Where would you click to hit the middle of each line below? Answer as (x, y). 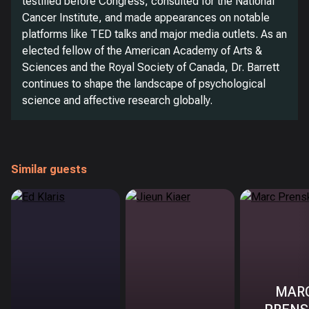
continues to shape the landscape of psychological (144, 84)
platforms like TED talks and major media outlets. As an (154, 34)
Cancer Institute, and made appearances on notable (146, 18)
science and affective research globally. (117, 100)
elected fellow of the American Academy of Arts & (142, 51)
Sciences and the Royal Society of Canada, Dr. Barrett (151, 67)
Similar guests (49, 169)
